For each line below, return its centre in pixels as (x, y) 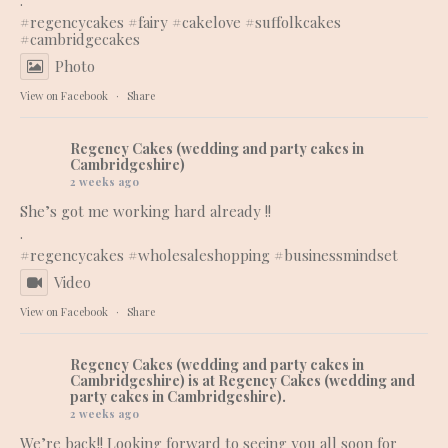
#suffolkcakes (293, 22)
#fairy (148, 22)
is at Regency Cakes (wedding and (301, 381)
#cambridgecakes (80, 39)
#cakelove (206, 22)
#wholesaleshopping (199, 255)
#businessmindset (336, 255)
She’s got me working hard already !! (145, 211)
